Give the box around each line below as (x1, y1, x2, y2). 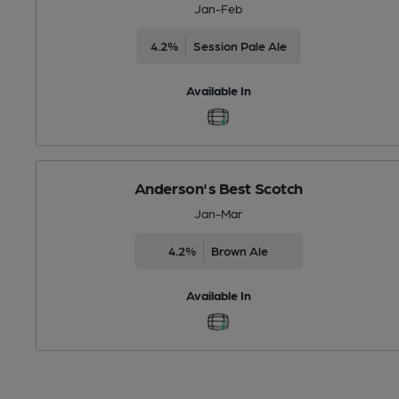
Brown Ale (211, 242, 269, 257)
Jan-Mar (194, 205, 243, 220)
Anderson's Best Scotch (134, 177, 303, 197)
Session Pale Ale (192, 37, 287, 53)
